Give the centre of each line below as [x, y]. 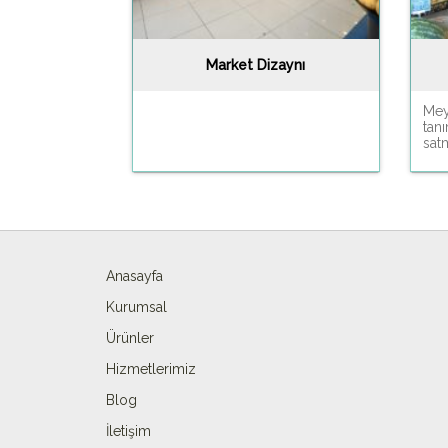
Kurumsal [136, 306]
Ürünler [130, 337]
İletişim [128, 430]
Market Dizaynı [255, 64]
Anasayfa [134, 275]
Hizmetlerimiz [151, 368]
